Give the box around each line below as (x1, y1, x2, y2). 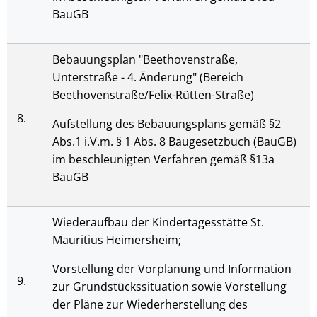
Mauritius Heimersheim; (52, 232, 181, 248)
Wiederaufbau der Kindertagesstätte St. (52, 214, 264, 230)
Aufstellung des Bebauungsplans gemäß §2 (52, 116, 281, 132)
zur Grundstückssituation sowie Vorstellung (52, 279, 287, 294)
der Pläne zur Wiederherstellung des (52, 296, 248, 312)
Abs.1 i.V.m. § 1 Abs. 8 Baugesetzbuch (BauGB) (52, 134, 296, 149)
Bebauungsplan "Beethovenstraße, (52, 52, 238, 67)
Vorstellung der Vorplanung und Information (52, 261, 292, 277)
